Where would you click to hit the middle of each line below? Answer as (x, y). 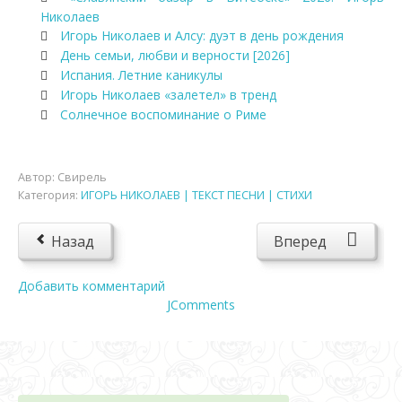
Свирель (82, 177)
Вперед (300, 241)
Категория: (49, 195)
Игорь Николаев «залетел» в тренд (168, 95)
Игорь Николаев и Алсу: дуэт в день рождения (202, 35)
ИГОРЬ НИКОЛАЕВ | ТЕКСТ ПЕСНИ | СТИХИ (197, 195)
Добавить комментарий (92, 286)
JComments (201, 305)
